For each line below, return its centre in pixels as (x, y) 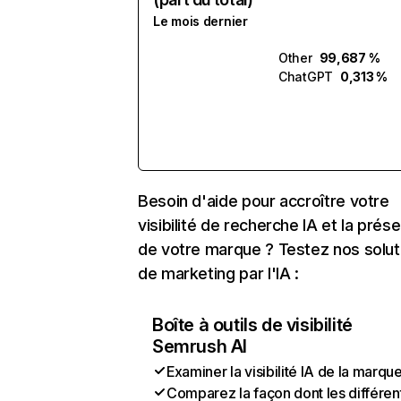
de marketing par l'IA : (218, 273)
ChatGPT (306, 77)
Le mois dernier (200, 21)
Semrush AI (200, 346)
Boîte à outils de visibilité (252, 325)
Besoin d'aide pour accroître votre (264, 201)
